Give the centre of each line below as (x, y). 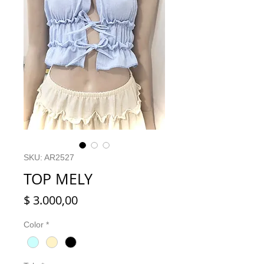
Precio (94, 199)
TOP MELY (58, 179)
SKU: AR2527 (49, 157)
